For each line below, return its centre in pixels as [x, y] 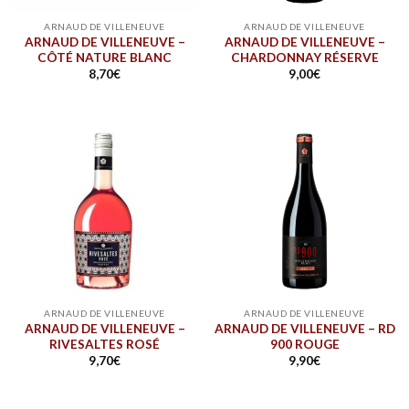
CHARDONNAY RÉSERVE [304, 58]
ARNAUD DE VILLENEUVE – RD [304, 328]
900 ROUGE [304, 344]
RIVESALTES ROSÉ [105, 344]
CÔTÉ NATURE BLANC [105, 58]
